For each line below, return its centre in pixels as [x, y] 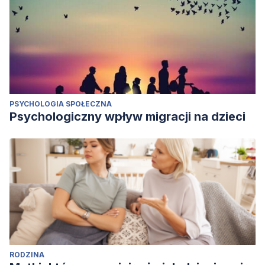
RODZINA [27, 255]
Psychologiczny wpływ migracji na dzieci [127, 117]
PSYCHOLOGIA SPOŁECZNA [61, 104]
